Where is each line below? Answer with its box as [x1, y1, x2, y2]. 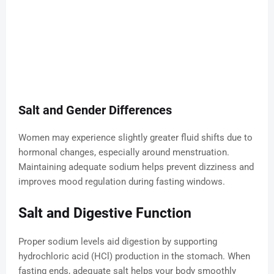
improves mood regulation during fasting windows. [18, 176, 225, 188]
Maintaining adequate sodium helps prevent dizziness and [18, 161, 254, 173]
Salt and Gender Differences [18, 103, 172, 118]
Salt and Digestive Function [18, 205, 191, 222]
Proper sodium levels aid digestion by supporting [18, 236, 217, 248]
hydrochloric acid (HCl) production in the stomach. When [18, 251, 250, 262]
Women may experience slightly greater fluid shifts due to [18, 132, 253, 144]
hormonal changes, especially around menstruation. [18, 147, 229, 158]
